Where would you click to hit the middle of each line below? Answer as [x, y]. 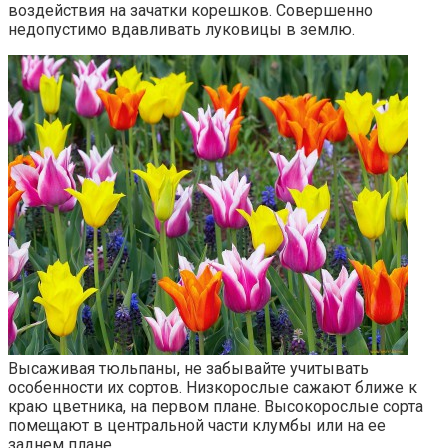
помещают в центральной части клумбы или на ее [197, 426]
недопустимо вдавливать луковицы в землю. [181, 30]
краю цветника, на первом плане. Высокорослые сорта [215, 407]
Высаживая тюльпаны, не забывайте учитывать [188, 369]
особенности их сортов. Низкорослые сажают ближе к [212, 388]
